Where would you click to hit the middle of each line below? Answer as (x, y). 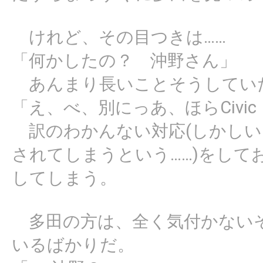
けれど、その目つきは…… (119, 37)
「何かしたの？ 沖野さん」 (124, 61)
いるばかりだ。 (73, 245)
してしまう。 (64, 178)
